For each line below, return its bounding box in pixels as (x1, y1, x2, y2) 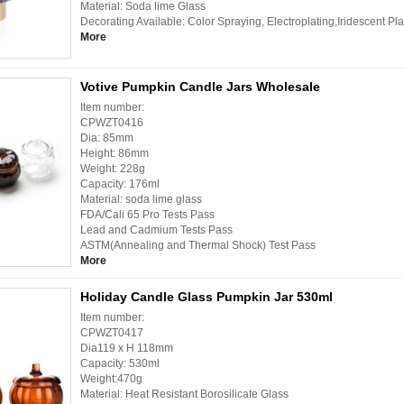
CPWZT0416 (80, 116, 143, 130)
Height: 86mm (80, 147, 149, 161)
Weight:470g (80, 372, 142, 386)
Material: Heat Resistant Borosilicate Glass (80, 388, 289, 401)
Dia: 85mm (80, 132, 133, 145)
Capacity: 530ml (80, 357, 160, 371)
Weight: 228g (80, 162, 145, 176)
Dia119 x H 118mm (80, 342, 173, 355)
